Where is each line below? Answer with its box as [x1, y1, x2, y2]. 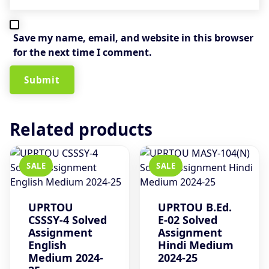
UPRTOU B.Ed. [158, 199, 232, 214]
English [28, 237, 67, 252]
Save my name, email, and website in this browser [13, 31, 253, 44]
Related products [10, 117, 153, 141]
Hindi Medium [158, 237, 234, 252]
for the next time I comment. [13, 45, 152, 59]
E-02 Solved [158, 212, 218, 227]
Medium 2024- [28, 250, 103, 265]
